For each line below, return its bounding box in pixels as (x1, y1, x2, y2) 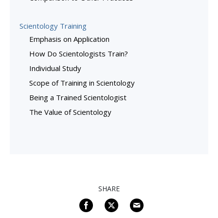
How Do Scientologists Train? (29, 48, 128, 58)
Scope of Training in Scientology (29, 77, 135, 88)
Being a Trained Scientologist (29, 92, 127, 102)
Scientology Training (19, 20, 87, 31)
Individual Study (29, 63, 81, 73)
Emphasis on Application (29, 34, 109, 44)
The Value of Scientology (29, 107, 111, 117)
